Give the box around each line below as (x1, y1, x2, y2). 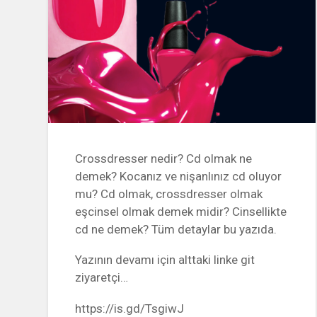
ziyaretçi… (75, 270, 129, 285)
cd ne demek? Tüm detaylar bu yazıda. (75, 221, 277, 236)
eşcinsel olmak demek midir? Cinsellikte (75, 204, 287, 219)
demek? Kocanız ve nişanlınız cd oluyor (75, 168, 282, 183)
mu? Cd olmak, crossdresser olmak (75, 186, 263, 201)
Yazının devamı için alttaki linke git (75, 253, 255, 267)
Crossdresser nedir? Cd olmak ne (75, 151, 253, 166)
